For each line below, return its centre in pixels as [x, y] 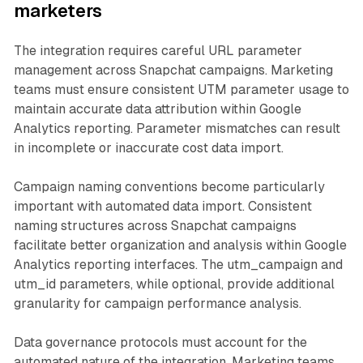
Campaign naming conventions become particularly [169, 186]
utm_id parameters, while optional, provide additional [174, 284]
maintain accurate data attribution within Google [157, 109]
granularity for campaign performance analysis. [157, 303]
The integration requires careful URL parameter [158, 50]
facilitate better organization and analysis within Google [180, 245]
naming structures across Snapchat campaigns [155, 225]
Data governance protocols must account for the [160, 342]
